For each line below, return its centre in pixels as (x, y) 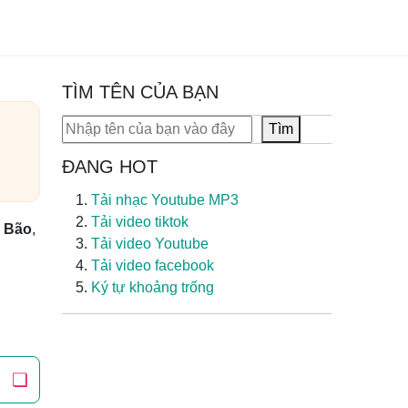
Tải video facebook (153, 265)
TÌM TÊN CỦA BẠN (140, 92)
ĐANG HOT (110, 167)
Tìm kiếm (91, 125)
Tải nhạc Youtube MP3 (165, 200)
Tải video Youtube (150, 244)
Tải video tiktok (140, 222)
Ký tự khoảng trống (153, 287)
